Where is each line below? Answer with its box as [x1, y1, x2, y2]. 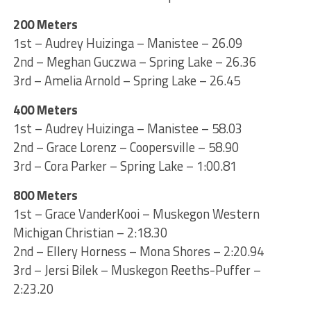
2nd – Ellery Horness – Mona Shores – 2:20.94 [12, 241, 264, 261]
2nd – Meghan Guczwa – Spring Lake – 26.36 [12, 51, 256, 72]
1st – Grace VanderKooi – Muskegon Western [12, 203, 260, 224]
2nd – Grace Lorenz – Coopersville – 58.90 [12, 137, 239, 157]
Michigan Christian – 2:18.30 [12, 222, 167, 242]
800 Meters [12, 185, 78, 205]
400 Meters [12, 99, 78, 119]
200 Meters [12, 14, 78, 34]
